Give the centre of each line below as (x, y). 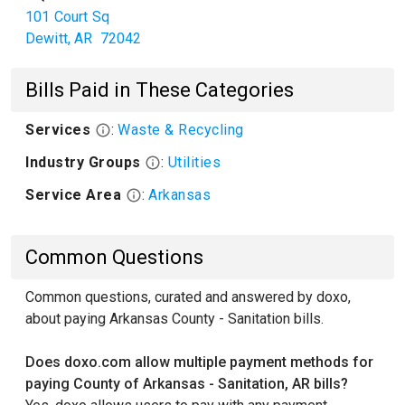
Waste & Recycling (181, 130)
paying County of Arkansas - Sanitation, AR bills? (187, 384)
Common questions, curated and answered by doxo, (188, 297)
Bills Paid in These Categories (160, 90)
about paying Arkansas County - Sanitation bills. (174, 319)
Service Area (75, 195)
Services (60, 130)
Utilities (194, 162)
